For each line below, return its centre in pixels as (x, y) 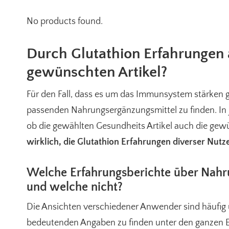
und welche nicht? (75, 187)
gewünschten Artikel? (97, 72)
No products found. (65, 21)
